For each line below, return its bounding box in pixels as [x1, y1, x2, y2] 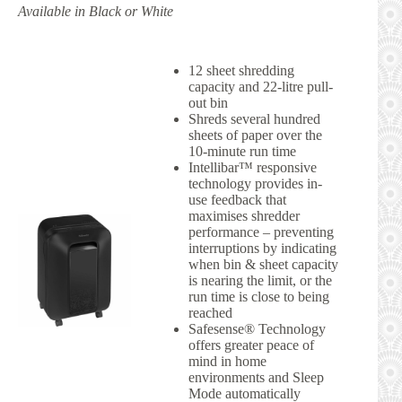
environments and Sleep [188, 370, 324, 386]
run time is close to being [188, 289, 329, 305]
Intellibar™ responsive [188, 160, 317, 176]
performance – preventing [188, 224, 334, 240]
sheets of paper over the [188, 127, 322, 144]
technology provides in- [188, 176, 322, 192]
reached [188, 305, 232, 321]
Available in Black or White [18, 4, 173, 20]
